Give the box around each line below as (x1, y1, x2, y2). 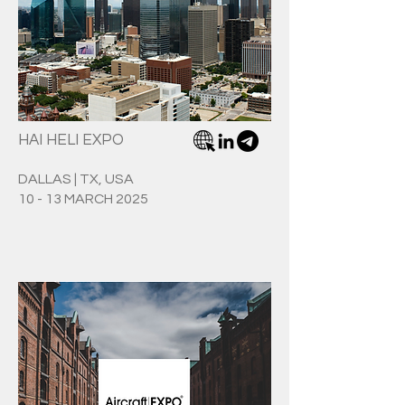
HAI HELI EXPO (18, 132, 124, 148)
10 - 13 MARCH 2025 (18, 192, 148, 206)
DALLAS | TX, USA (18, 172, 134, 186)
